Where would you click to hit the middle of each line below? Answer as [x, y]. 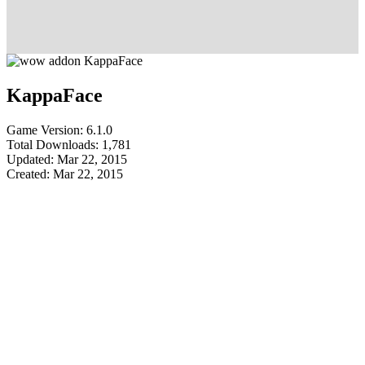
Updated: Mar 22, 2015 [67, 159]
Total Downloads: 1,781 [69, 144]
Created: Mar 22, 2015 [65, 174]
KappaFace [55, 95]
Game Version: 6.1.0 [59, 130]
